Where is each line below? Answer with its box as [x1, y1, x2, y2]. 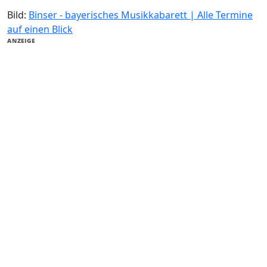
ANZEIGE [7, 36, 35, 45]
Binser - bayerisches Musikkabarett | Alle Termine [29, 8, 253, 22]
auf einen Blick [7, 23, 73, 36]
